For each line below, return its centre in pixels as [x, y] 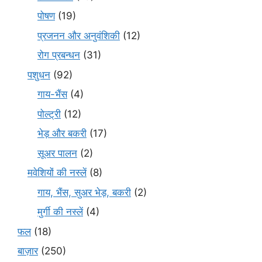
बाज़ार [28, 251]
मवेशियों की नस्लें [57, 173]
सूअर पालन [57, 153]
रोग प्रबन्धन [59, 55]
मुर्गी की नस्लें [60, 212]
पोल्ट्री [49, 114]
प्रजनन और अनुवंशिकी [79, 35]
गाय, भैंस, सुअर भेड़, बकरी [84, 192]
